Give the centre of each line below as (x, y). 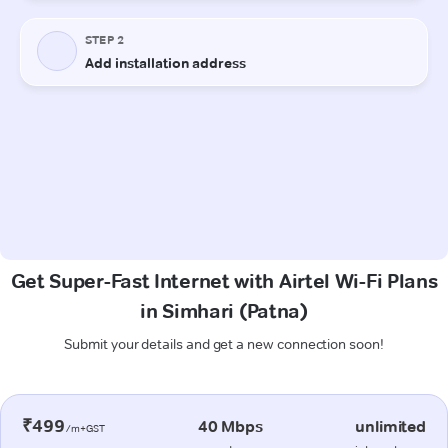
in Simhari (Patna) (224, 310)
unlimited (390, 426)
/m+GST (85, 428)
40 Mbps (230, 426)
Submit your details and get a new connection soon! (224, 343)
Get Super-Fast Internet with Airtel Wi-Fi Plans (224, 280)
